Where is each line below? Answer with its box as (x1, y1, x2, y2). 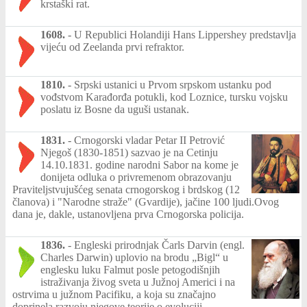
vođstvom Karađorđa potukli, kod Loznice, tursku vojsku (40, 91, 288, 103)
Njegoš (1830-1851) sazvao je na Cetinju (40, 147, 218, 158)
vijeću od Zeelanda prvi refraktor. (40, 41, 184, 53)
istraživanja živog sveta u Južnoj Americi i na (40, 276, 235, 288)
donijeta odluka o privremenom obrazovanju (40, 171, 232, 183)
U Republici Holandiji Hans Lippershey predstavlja (74, 29, 296, 40)
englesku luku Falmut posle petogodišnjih (40, 264, 220, 275)
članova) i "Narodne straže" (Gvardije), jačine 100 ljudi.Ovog (12, 196, 279, 208)
